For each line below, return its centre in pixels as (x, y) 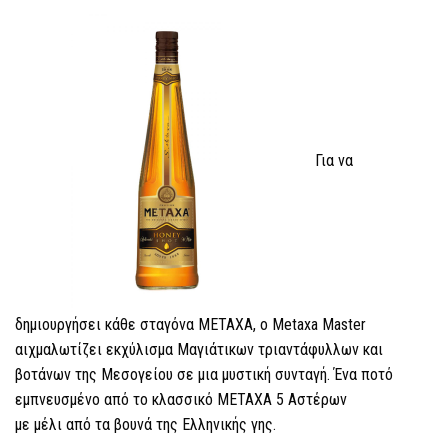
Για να (334, 161)
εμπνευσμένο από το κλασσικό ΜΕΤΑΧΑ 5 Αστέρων (181, 399)
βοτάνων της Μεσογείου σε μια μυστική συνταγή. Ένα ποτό (204, 374)
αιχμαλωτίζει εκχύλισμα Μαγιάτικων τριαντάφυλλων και (199, 349)
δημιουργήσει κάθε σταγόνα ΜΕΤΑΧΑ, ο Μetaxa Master (190, 324)
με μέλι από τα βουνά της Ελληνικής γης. (145, 424)
